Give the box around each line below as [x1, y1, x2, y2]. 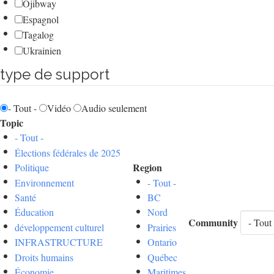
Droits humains [15, 250, 73, 264]
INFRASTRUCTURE [15, 235, 103, 249]
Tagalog [23, 28, 54, 42]
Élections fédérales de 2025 [15, 146, 120, 159]
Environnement [15, 176, 74, 189]
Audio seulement [81, 101, 147, 114]
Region [133, 160, 162, 175]
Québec [147, 250, 177, 264]
